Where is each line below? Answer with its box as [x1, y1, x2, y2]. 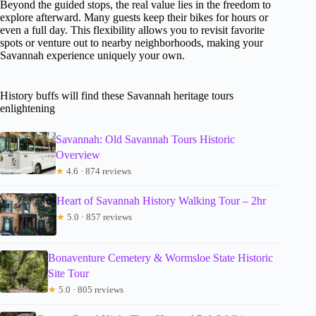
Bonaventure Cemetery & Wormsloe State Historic [48, 252, 274, 265]
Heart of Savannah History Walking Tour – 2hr [56, 195, 266, 207]
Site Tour [48, 267, 90, 280]
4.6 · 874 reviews [63, 166, 131, 177]
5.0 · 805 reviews [56, 284, 124, 296]
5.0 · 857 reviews [65, 212, 132, 223]
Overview [55, 149, 100, 162]
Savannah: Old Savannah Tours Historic [55, 133, 235, 146]
